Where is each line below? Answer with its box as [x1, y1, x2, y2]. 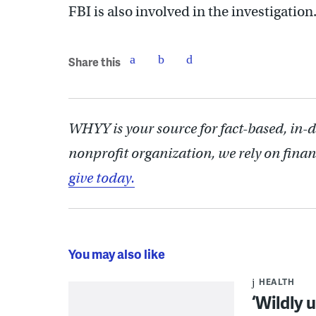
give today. [68, 169, 135, 187]
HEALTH [259, 276, 294, 288]
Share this [68, 53, 121, 70]
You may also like [68, 245, 165, 262]
